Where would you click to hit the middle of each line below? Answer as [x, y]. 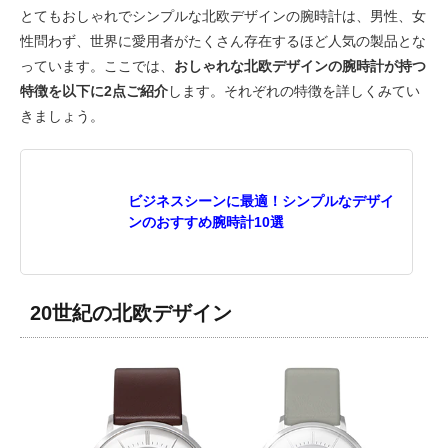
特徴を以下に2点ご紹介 [94, 90]
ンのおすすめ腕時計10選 [206, 221]
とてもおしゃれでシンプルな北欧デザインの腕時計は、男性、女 [223, 15]
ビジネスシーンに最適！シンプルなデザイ [261, 200]
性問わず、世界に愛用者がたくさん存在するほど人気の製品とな [223, 40]
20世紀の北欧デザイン [131, 312]
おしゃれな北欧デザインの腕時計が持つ [300, 65]
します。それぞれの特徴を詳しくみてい [294, 90]
